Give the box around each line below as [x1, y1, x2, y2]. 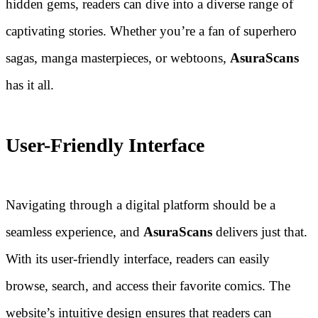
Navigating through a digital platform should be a [6, 197, 275, 212]
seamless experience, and [6, 224, 143, 239]
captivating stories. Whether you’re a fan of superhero [6, 23, 297, 39]
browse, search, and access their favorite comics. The [6, 278, 290, 293]
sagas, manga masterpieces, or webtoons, [6, 50, 230, 66]
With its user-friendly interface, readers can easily [6, 251, 270, 266]
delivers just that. [216, 224, 307, 239]
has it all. [6, 77, 54, 93]
